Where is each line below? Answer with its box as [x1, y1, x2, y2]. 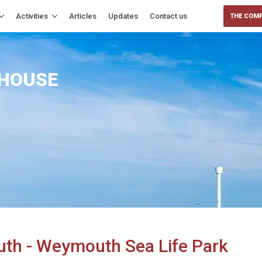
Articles [69, 12, 96, 20]
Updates [108, 12, 138, 20]
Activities [16, 12, 48, 20]
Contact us [150, 12, 187, 20]
